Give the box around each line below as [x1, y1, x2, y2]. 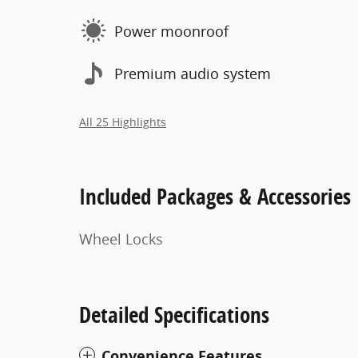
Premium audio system [114, 63, 271, 83]
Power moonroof [114, 21, 229, 41]
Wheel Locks [79, 229, 163, 249]
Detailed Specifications [79, 300, 269, 329]
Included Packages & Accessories [79, 181, 351, 211]
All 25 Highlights [79, 115, 166, 129]
